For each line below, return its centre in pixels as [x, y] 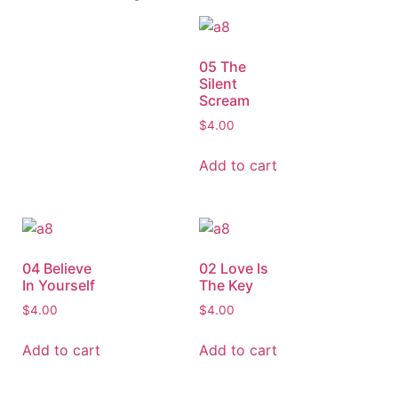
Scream [224, 100]
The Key [226, 286]
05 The [223, 66]
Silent [218, 83]
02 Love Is [234, 269]
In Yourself [59, 286]
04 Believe [57, 269]
